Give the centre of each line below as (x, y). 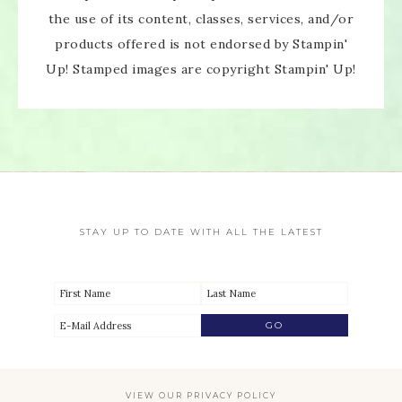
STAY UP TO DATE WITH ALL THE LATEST (201, 232)
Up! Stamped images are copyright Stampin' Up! (201, 69)
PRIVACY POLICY (232, 395)
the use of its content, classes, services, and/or (201, 18)
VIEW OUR (156, 395)
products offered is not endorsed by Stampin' (201, 44)
